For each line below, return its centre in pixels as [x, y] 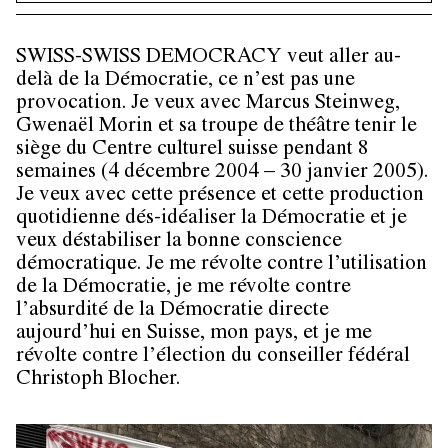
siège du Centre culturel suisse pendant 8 [192, 151]
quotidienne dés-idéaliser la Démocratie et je [211, 220]
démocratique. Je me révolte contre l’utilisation [221, 266]
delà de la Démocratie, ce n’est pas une [185, 82]
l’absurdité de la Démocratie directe [172, 312]
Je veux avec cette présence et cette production [220, 197]
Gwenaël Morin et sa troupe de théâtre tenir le [216, 128]
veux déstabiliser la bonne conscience [179, 243]
